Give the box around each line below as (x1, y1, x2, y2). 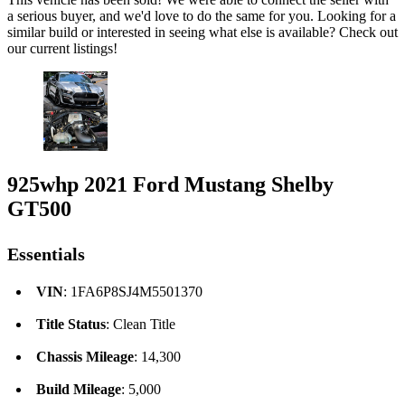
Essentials (7, 244, 85, 265)
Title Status (36, 316, 106, 333)
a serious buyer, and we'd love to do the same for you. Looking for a (7, 7, 396, 24)
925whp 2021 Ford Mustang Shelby (7, 173, 334, 197)
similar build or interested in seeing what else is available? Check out (7, 24, 398, 40)
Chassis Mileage (36, 349, 134, 365)
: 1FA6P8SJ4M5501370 (63, 284, 202, 300)
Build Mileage (36, 381, 121, 398)
